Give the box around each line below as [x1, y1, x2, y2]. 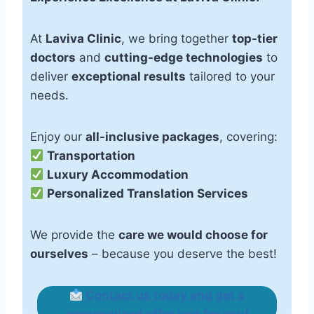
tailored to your [185, 69, 275, 84]
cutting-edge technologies [104, 50, 263, 65]
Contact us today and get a [83, 288, 245, 303]
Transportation [47, 149, 136, 163]
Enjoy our [29, 130, 86, 144]
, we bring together [121, 32, 232, 46]
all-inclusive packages [85, 130, 219, 144]
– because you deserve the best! [88, 247, 277, 261]
